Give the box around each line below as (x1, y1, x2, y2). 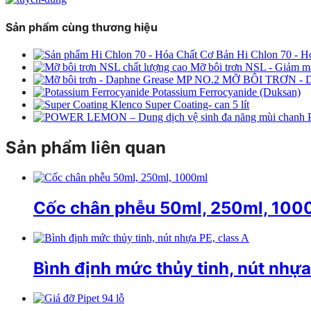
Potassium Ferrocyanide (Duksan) (152, 86, 301, 99)
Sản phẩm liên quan (6, 137, 166, 158)
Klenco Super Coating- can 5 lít (110, 99, 249, 111)
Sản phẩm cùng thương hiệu (6, 20, 158, 35)
